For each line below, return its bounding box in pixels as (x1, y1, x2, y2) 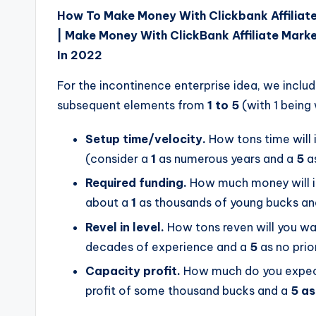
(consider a (85, 151, 151, 166)
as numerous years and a (159, 151, 296, 166)
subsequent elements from (57, 97, 207, 112)
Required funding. (85, 176, 187, 190)
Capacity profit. (85, 263, 181, 278)
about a (85, 195, 131, 210)
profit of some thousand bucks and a (85, 283, 291, 298)
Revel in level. (85, 219, 164, 234)
